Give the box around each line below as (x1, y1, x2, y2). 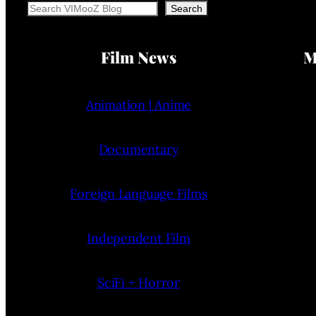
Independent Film (87, 230, 190, 247)
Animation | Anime (85, 97, 192, 114)
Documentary (98, 141, 179, 158)
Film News (101, 47, 176, 68)
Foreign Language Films (70, 186, 207, 202)
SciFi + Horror (97, 274, 180, 291)
